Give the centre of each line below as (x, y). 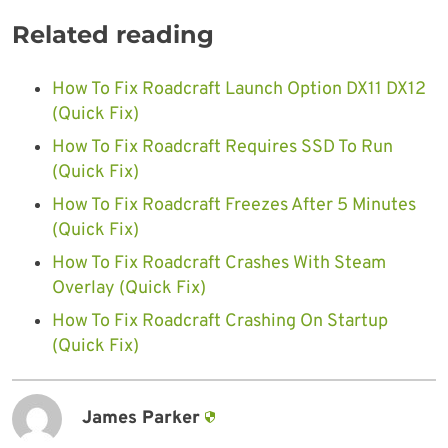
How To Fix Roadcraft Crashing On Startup (220, 321)
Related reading (113, 34)
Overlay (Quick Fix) (129, 288)
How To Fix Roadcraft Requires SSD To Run (222, 147)
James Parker (141, 418)
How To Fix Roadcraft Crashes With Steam (219, 263)
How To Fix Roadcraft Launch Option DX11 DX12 (239, 89)
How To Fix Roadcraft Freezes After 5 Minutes (234, 205)
